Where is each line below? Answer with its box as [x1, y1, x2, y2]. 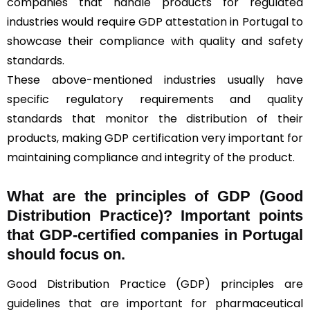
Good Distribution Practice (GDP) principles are [7, 275, 303, 292]
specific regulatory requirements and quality [7, 91, 303, 107]
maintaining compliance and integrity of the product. [7, 149, 295, 165]
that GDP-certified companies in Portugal [7, 226, 303, 244]
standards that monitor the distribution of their [7, 110, 303, 127]
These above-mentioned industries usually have [7, 71, 303, 88]
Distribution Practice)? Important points [7, 206, 303, 224]
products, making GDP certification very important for [7, 129, 303, 146]
